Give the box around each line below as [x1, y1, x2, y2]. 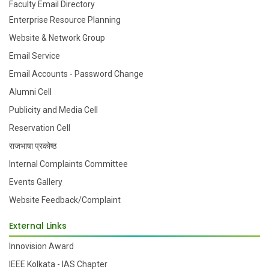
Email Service [9, 50, 60, 61]
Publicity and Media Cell [9, 104, 98, 115]
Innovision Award [9, 241, 74, 251]
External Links [9, 219, 67, 232]
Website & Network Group [9, 32, 105, 43]
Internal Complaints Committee [9, 159, 128, 169]
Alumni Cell [9, 86, 52, 97]
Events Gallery [9, 177, 62, 187]
